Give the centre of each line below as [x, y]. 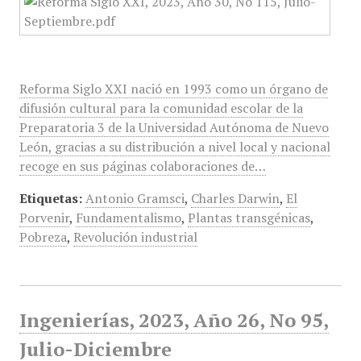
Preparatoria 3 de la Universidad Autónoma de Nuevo [174, 127]
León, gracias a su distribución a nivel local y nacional [174, 147]
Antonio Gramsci [135, 198]
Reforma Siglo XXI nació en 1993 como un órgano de [173, 89]
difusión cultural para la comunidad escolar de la [161, 108]
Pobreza [43, 237]
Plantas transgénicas [249, 218]
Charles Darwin [235, 198]
